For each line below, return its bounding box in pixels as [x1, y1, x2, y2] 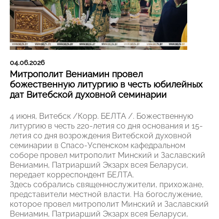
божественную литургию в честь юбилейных [10, 79, 202, 89]
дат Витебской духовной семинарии [10, 89, 167, 100]
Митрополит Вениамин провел [10, 68, 143, 79]
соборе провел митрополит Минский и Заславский [10, 150, 205, 160]
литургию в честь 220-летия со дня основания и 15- [10, 121, 203, 131]
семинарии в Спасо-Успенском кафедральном [10, 140, 185, 150]
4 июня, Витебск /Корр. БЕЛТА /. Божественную [10, 111, 193, 121]
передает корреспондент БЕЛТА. [10, 170, 134, 179]
